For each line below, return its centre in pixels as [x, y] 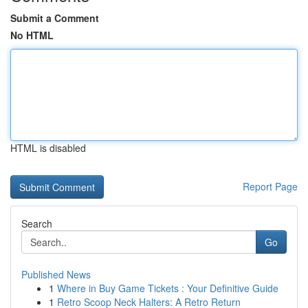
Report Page [270, 186]
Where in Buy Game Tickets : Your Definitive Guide [168, 288]
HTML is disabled [48, 148]
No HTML [32, 35]
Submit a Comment [55, 18]
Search [37, 223]
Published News [56, 274]
